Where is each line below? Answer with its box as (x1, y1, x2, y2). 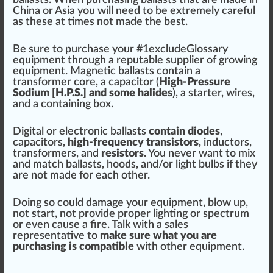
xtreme (176, 5, 211, 16)
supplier (166, 55, 204, 66)
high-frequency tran (68, 137, 166, 148)
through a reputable (65, 55, 166, 66)
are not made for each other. (13, 170, 150, 181)
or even (13, 219, 52, 230)
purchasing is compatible (13, 241, 134, 252)
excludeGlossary (149, 44, 228, 55)
